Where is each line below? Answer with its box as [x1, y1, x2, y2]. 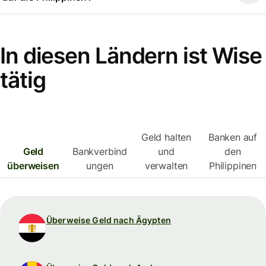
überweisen [7, 160, 59, 172]
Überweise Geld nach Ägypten [46, 215, 171, 226]
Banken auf [208, 131, 258, 144]
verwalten [144, 160, 188, 172]
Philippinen [208, 160, 257, 172]
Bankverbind [72, 145, 128, 158]
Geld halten [141, 131, 192, 144]
